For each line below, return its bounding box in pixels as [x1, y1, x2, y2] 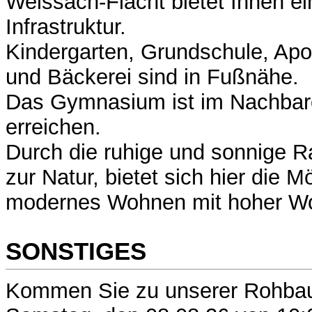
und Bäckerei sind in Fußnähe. [6, 65, 299, 90]
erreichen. [6, 115, 101, 140]
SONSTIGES [6, 237, 146, 265]
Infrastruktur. [6, 15, 126, 40]
